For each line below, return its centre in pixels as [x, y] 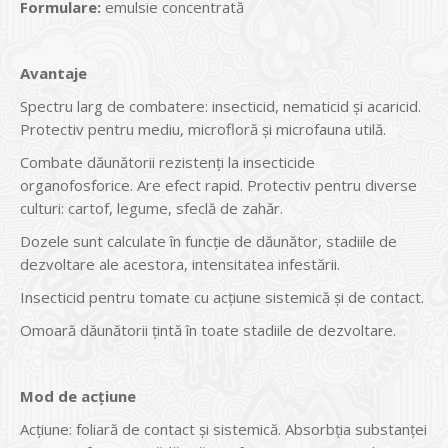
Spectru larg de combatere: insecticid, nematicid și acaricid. [220, 106]
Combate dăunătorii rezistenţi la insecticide [167, 162]
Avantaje [53, 73]
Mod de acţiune [78, 396]
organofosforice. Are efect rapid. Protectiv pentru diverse [218, 185]
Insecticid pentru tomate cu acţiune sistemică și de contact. [222, 297]
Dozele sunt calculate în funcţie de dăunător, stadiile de [208, 241]
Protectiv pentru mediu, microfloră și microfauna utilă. [203, 129]
